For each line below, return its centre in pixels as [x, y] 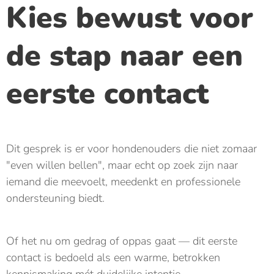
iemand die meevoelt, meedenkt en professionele [123, 181]
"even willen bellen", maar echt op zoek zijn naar [122, 165]
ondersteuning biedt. [55, 198]
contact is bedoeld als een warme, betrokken [113, 257]
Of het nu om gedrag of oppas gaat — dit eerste [122, 241]
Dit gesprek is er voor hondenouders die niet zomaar [131, 148]
